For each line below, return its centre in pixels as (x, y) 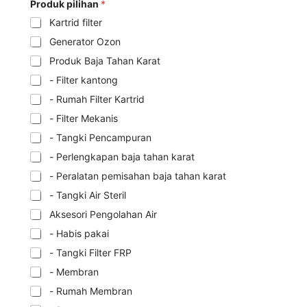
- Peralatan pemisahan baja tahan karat (138, 175)
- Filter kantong (84, 79)
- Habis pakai (79, 233)
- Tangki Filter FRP (91, 252)
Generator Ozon (85, 41)
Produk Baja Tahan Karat (105, 60)
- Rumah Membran (91, 291)
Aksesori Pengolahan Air (103, 214)
